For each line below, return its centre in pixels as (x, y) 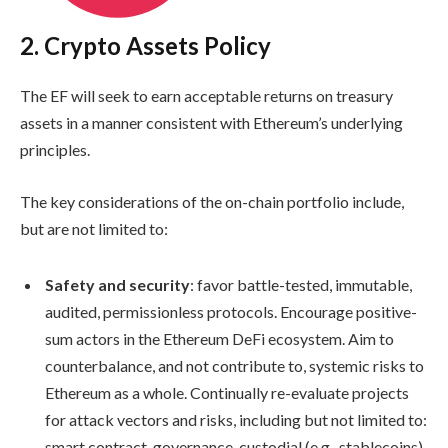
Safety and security (117, 284)
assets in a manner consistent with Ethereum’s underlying (211, 123)
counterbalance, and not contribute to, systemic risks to (234, 365)
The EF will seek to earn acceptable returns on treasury (206, 96)
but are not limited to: (94, 228)
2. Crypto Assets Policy (145, 46)
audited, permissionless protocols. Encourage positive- (231, 311)
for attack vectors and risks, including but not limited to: (236, 419)
